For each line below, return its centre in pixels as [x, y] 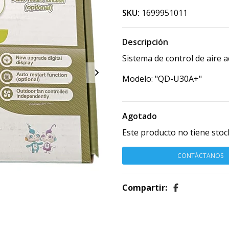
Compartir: [145, 188]
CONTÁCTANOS [200, 156]
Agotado [140, 116]
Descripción [145, 42]
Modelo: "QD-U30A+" [162, 79]
